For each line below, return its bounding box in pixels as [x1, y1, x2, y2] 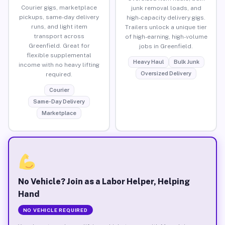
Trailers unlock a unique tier [125, 23, 207, 31]
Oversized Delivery [141, 70, 191, 76]
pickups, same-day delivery [19, 13, 99, 21]
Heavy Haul [133, 58, 164, 65]
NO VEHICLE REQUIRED [23, 206, 88, 213]
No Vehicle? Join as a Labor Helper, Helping [18, 176, 190, 186]
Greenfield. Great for [28, 42, 90, 49]
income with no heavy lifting [19, 61, 99, 68]
